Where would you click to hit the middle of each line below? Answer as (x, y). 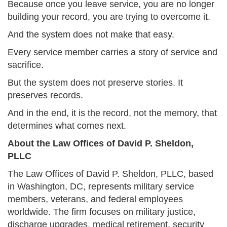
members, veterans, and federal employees (95, 199)
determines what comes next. (67, 126)
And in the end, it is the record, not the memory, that (112, 113)
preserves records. (45, 96)
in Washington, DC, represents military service (101, 187)
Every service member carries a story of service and (112, 52)
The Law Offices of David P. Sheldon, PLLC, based (110, 174)
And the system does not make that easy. (91, 35)
